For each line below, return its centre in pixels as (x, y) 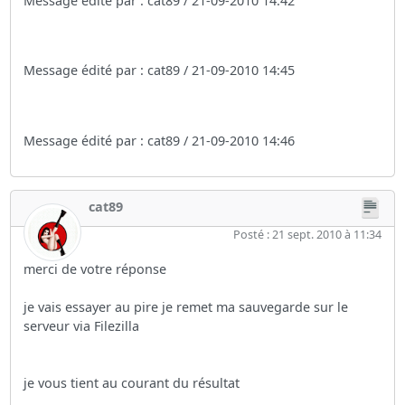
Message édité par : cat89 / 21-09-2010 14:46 (160, 140)
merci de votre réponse (95, 268)
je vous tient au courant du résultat (132, 382)
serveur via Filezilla (82, 325)
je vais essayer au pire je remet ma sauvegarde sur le (186, 306)
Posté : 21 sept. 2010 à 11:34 (307, 234)
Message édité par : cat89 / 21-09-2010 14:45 (160, 71)
